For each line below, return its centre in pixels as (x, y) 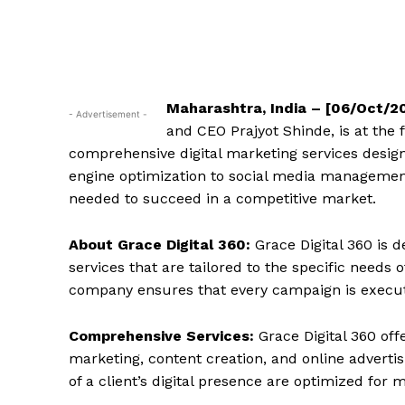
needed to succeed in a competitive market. (222, 198)
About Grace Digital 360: (160, 245)
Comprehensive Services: (161, 336)
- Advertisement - (108, 114)
